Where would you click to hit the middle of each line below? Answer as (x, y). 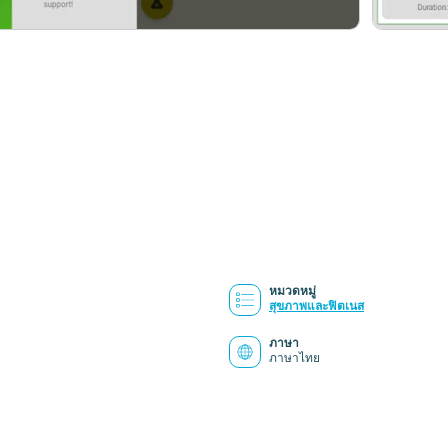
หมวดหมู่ (292, 291)
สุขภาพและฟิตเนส (316, 305)
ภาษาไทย (294, 357)
